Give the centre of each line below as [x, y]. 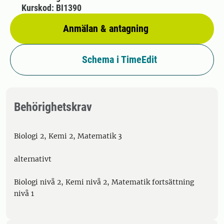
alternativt [33, 159]
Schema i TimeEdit [119, 59]
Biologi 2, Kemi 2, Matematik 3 [68, 136]
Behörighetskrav [53, 107]
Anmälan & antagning [106, 28]
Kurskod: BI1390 [51, 8]
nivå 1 [24, 193]
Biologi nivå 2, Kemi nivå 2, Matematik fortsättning [104, 182]
